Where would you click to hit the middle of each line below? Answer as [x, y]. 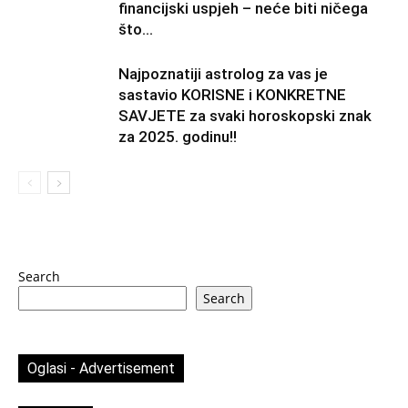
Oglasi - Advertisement [101, 368]
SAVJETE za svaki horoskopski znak [245, 116]
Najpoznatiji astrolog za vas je [223, 74]
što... [136, 29]
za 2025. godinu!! [178, 137]
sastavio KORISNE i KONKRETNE [232, 95]
